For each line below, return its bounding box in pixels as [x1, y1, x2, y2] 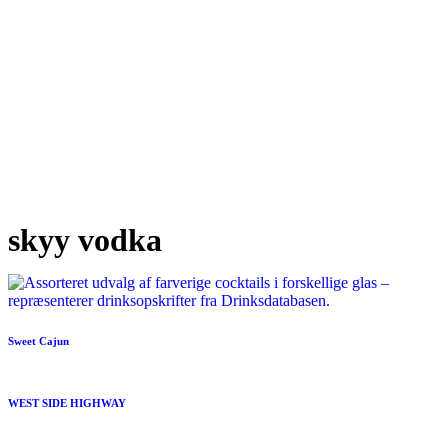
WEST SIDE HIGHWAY [8, 396, 126, 409]
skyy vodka [8, 222, 162, 258]
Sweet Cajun [8, 334, 69, 347]
